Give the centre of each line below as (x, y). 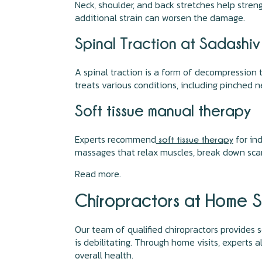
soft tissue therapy (194, 139)
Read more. (98, 174)
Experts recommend (115, 139)
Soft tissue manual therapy (165, 110)
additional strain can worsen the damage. (160, 18)
